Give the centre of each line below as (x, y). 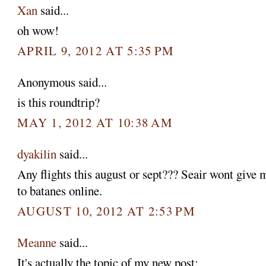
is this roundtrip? (59, 102)
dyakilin (37, 153)
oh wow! (38, 31)
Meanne (37, 242)
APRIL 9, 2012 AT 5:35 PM (96, 50)
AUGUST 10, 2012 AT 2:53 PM (106, 210)
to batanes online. (60, 191)
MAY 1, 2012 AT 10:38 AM (95, 122)
